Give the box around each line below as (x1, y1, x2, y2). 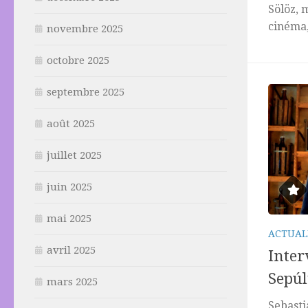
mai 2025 (47, 212, 91, 225)
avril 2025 (47, 244, 96, 256)
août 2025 (47, 118, 95, 130)
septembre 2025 (47, 86, 124, 98)
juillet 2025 (47, 149, 102, 162)
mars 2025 (47, 276, 98, 288)
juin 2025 (47, 181, 92, 193)
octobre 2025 (47, 54, 109, 67)
